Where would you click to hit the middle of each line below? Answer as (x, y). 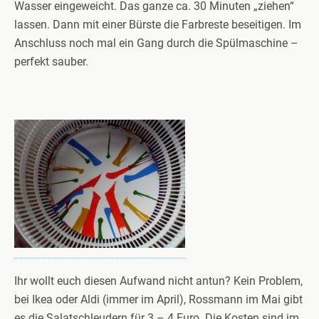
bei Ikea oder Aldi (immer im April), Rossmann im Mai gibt (158, 299)
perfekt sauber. (51, 62)
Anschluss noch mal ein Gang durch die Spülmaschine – (156, 43)
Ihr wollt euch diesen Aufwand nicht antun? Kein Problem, (158, 281)
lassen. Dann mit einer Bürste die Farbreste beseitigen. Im (158, 25)
